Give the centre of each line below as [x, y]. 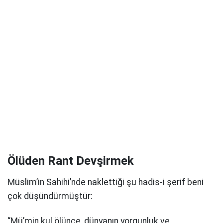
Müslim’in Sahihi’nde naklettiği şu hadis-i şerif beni [106, 182]
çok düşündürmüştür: [50, 196]
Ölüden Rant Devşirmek [71, 161]
